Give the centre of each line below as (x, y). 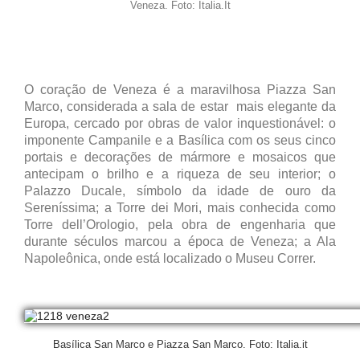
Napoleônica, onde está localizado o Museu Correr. (170, 259)
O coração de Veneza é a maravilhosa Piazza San (180, 90)
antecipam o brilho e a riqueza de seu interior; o (180, 174)
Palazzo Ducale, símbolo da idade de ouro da (180, 191)
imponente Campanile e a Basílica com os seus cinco (180, 141)
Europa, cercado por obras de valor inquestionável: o (180, 124)
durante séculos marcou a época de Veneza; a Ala (180, 242)
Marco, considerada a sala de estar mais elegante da (180, 107)
